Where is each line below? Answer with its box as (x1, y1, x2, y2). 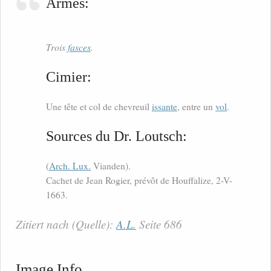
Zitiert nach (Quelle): (16, 217, 116, 232)
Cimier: (46, 68, 91, 85)
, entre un (177, 100, 215, 113)
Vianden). (91, 160, 131, 172)
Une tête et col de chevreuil (46, 100, 152, 113)
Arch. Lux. (49, 160, 91, 172)
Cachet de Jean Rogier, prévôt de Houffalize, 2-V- (46, 174, 232, 187)
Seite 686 (136, 217, 182, 232)
